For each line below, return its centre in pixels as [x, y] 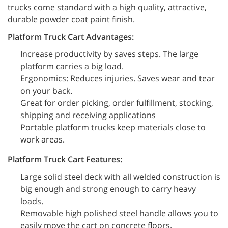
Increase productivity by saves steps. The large [109, 54]
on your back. [46, 91]
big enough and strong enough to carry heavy [108, 189]
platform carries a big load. [72, 66]
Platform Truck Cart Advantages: [71, 37]
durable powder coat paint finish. [71, 19]
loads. [32, 201]
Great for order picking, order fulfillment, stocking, [117, 103]
